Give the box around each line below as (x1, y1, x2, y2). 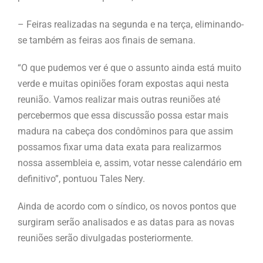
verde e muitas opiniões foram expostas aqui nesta (18, 78, 229, 90)
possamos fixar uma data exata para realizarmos (18, 141, 221, 153)
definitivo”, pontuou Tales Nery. (18, 173, 145, 185)
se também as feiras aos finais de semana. (18, 35, 195, 46)
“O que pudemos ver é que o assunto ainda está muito (18, 62, 241, 74)
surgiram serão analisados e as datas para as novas (18, 217, 234, 228)
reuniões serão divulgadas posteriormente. (18, 232, 193, 244)
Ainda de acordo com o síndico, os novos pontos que (18, 201, 236, 213)
